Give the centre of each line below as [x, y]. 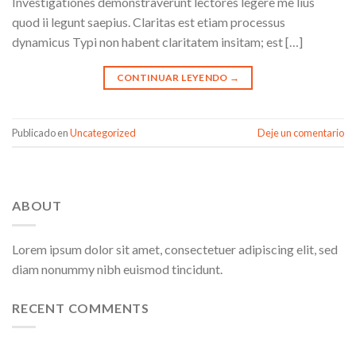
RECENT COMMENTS [81, 308]
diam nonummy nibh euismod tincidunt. [117, 269]
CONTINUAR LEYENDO [173, 78]
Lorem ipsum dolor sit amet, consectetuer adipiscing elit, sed [175, 249]
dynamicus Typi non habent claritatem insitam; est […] [157, 42]
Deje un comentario [301, 132]
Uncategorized [103, 132]
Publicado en [41, 132]
